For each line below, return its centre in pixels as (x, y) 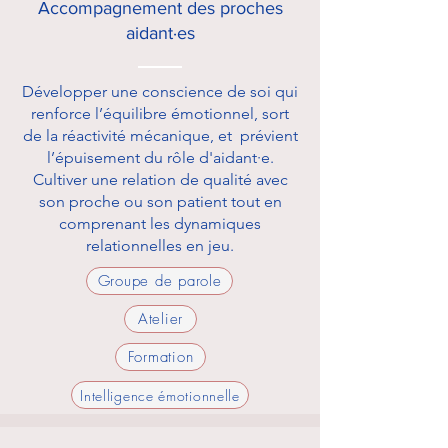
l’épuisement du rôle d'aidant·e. (160, 157)
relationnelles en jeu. (160, 245)
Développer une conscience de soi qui (160, 91)
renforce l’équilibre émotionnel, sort (160, 113)
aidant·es (160, 33)
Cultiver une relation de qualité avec (160, 179)
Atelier (160, 319)
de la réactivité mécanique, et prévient (160, 135)
